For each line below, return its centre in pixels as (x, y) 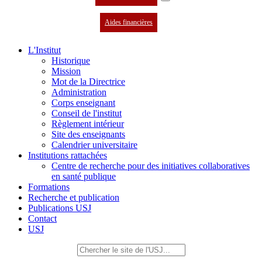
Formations (49, 187)
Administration (79, 92)
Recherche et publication (74, 197)
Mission (66, 71)
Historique (71, 61)
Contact (42, 218)
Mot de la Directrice (88, 82)
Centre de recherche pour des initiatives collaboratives (151, 166)
